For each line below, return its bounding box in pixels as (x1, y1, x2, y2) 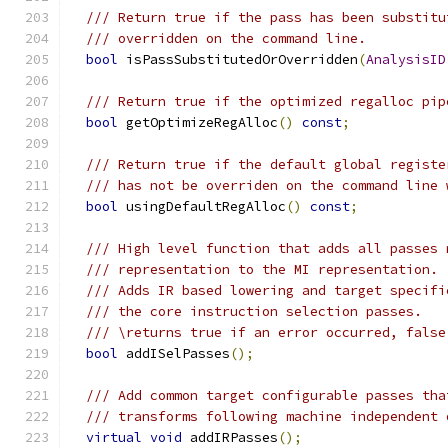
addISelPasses (118, 345, 230, 362)
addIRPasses (182, 429, 278, 446)
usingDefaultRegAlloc (118, 198, 286, 215)
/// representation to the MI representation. (86, 261, 438, 278)
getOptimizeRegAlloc (118, 114, 278, 131)
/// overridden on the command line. (86, 30, 366, 47)
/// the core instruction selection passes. (86, 303, 422, 320)
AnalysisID (366, 51, 446, 68)
